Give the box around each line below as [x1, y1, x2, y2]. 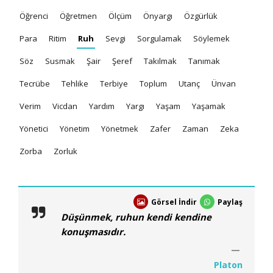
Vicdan [52, 100, 77, 112]
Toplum [140, 77, 167, 89]
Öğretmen [60, 10, 97, 21]
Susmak [45, 55, 75, 66]
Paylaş [218, 196, 243, 207]
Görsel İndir [151, 196, 197, 207]
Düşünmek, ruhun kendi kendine [61, 210, 211, 223]
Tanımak [188, 55, 220, 66]
